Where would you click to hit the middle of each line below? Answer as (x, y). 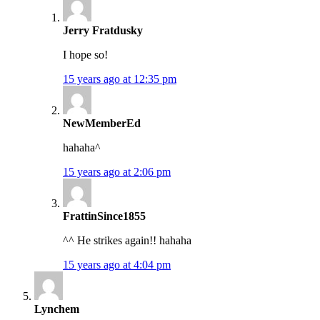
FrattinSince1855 (104, 216)
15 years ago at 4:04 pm (117, 265)
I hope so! (85, 55)
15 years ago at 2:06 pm (117, 172)
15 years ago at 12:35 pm (120, 79)
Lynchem (57, 309)
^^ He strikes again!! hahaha (127, 241)
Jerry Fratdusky (103, 31)
